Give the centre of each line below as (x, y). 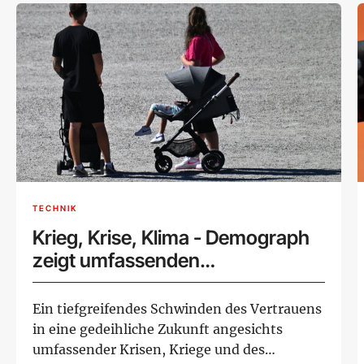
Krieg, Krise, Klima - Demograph (171, 237)
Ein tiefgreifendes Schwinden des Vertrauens (177, 308)
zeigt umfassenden (116, 260)
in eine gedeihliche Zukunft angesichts (158, 329)
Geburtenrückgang (116, 283)
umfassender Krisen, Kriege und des (149, 349)
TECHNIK (55, 208)
